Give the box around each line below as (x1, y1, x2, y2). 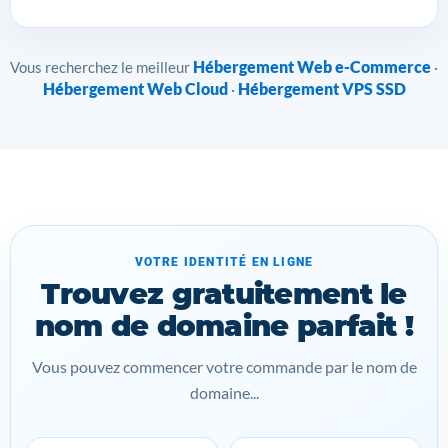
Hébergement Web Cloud (42, 79, 228, 99)
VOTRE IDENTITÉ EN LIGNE (134, 255, 314, 270)
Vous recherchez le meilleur (10, 58, 193, 77)
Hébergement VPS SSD (237, 79, 406, 99)
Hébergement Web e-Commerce (193, 57, 431, 77)
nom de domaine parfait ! (34, 308, 414, 344)
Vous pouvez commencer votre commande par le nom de (31, 357, 417, 377)
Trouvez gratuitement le (41, 276, 407, 312)
